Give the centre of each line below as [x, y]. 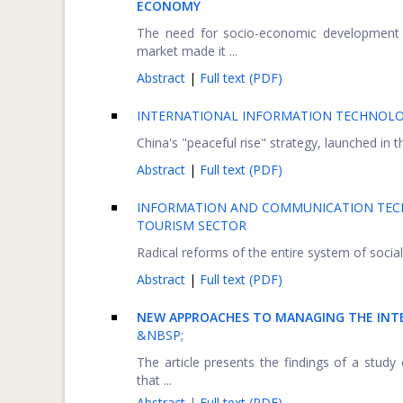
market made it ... [187, 51]
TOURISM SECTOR [192, 225]
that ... [154, 380]
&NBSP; [160, 335]
